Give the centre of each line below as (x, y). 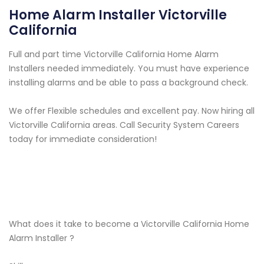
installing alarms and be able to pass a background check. (128, 83)
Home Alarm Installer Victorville (118, 15)
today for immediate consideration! (83, 139)
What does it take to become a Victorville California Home (129, 224)
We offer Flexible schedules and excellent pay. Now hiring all (132, 111)
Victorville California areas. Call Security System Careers (124, 125)
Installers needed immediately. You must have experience (129, 69)
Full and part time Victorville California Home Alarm (114, 55)
